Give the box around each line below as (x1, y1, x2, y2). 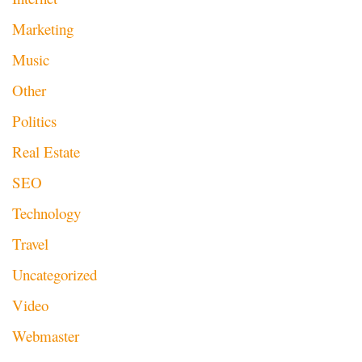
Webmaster (12, 326, 79, 347)
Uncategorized (12, 264, 97, 285)
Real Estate (12, 141, 80, 162)
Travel (12, 234, 48, 255)
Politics (12, 111, 57, 132)
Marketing (12, 19, 74, 40)
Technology (12, 203, 81, 224)
